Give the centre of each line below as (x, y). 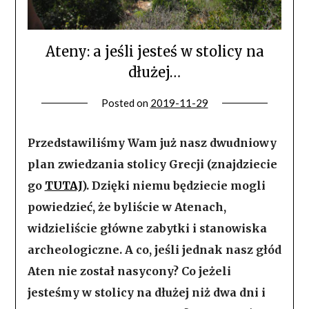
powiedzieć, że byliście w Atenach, (127, 207)
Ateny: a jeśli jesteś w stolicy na (154, 52)
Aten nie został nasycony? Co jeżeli (129, 271)
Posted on (126, 103)
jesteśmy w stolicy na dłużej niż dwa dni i (146, 293)
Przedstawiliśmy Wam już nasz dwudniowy (152, 143)
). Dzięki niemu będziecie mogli (173, 186)
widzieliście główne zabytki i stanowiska (147, 229)
